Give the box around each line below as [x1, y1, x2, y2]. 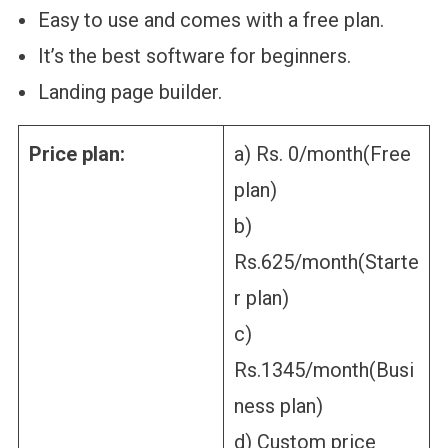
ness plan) [233, 394, 323, 419]
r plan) [233, 286, 289, 311]
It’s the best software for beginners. [37, 44, 351, 69]
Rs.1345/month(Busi [233, 358, 414, 383]
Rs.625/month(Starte [233, 250, 419, 275]
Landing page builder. [37, 80, 222, 105]
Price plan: [28, 142, 125, 167]
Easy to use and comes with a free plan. [37, 8, 384, 33]
